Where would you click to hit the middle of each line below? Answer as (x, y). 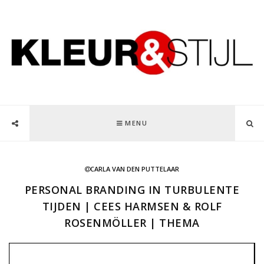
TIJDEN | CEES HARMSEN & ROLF (132, 206)
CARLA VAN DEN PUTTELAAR (135, 169)
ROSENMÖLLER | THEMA (132, 222)
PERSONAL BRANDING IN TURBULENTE (132, 189)
